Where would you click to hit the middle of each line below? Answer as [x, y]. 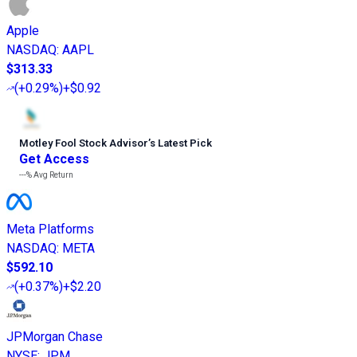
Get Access [54, 159]
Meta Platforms [50, 229]
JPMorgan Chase [55, 337]
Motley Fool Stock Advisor [84, 143]
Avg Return [53, 175]
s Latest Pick [181, 143]
